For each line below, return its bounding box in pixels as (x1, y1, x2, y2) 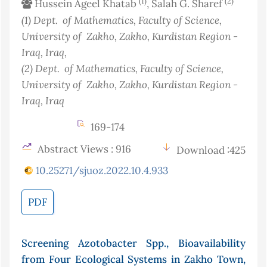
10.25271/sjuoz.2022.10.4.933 (36, 164, 168, 178)
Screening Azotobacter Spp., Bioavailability (21, 237, 246, 250)
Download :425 (176, 144, 246, 157)
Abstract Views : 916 (35, 142, 131, 156)
